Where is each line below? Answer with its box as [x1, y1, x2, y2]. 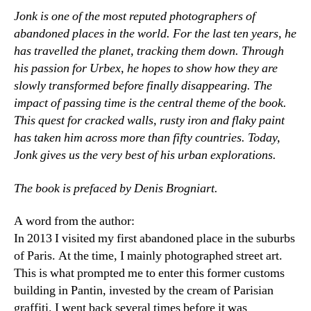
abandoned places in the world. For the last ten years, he [14, 26, 296, 42]
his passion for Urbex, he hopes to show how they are [14, 60, 278, 76]
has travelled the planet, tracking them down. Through [14, 43, 284, 59]
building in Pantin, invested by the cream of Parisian [14, 283, 274, 299]
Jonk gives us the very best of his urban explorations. [14, 147, 276, 163]
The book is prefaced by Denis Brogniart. [14, 180, 218, 196]
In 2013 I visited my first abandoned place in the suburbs [14, 230, 295, 246]
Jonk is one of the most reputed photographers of [14, 8, 255, 24]
